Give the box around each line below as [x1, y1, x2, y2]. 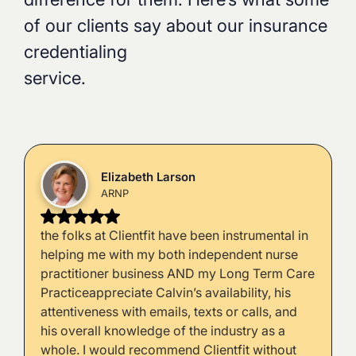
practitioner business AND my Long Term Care [40, 265, 315, 282]
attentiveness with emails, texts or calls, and [40, 304, 297, 320]
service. [23, 68, 91, 89]
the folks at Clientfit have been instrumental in [40, 227, 308, 244]
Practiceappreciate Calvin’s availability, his [40, 284, 291, 301]
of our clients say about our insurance [23, 15, 327, 37]
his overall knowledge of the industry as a [40, 323, 285, 339]
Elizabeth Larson [100, 168, 195, 184]
